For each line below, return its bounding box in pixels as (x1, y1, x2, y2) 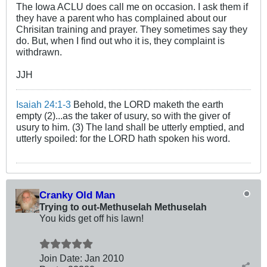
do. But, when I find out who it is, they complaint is (16, 35, 225, 46)
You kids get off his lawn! (39, 212, 144, 223)
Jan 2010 (85, 252, 124, 263)
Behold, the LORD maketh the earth (71, 98, 223, 110)
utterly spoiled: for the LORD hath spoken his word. (16, 132, 230, 144)
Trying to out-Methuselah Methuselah (39, 201, 207, 212)
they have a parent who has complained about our (16, 12, 226, 23)
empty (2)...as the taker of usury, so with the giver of (16, 110, 230, 121)
